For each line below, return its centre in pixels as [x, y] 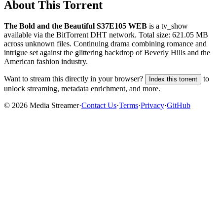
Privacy [152, 106]
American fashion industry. [46, 62]
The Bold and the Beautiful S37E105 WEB [75, 26]
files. [63, 44]
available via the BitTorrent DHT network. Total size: [88, 35]
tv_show [175, 26]
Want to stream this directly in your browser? [74, 79]
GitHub [179, 106]
